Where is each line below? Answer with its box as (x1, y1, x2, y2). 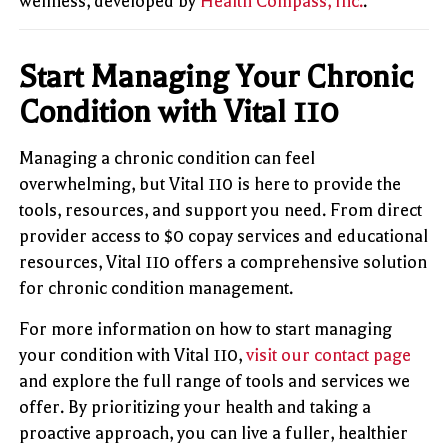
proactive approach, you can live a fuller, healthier (19, 422, 409, 443)
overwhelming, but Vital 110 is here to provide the (19, 173, 402, 194)
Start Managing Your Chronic (19, 58, 414, 95)
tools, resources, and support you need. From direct (19, 199, 423, 220)
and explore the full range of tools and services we (19, 370, 411, 391)
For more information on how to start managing (19, 318, 393, 339)
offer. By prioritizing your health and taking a (19, 396, 372, 417)
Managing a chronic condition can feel (19, 147, 316, 168)
